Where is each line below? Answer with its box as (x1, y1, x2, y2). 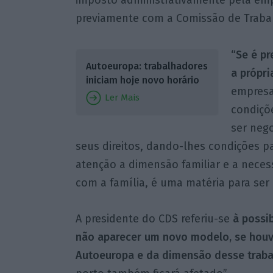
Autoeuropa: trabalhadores (85, 60, 208, 72)
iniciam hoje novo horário (85, 74, 199, 86)
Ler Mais (102, 91, 140, 103)
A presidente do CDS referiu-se (75, 212, 233, 226)
